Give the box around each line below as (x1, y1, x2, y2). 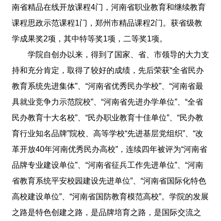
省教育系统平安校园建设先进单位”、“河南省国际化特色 (11, 176, 206, 185)
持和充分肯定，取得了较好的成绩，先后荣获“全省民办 (11, 66, 204, 74)
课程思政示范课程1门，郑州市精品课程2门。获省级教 (11, 18, 202, 27)
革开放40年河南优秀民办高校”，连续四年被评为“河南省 (11, 145, 207, 153)
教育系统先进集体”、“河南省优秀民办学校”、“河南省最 (11, 81, 203, 90)
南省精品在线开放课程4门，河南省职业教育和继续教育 (11, 2, 206, 11)
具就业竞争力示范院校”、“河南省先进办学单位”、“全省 (11, 97, 203, 106)
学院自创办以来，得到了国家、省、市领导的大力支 (27, 50, 209, 59)
